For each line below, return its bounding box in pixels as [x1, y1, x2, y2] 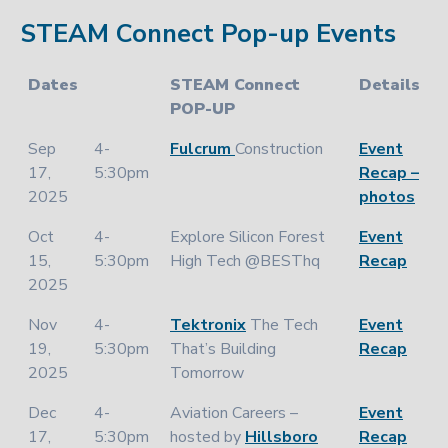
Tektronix [170, 314, 246, 336]
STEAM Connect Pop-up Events [20, 16, 396, 51]
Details [359, 74, 420, 96]
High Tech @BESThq [170, 250, 320, 272]
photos [359, 186, 415, 208]
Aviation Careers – [170, 402, 298, 424]
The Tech [246, 314, 318, 336]
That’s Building [170, 338, 276, 360]
